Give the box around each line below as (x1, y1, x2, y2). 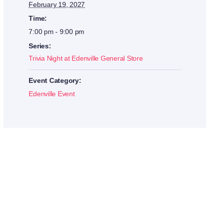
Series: (29, 42, 51, 50)
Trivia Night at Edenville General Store (29, 54, 143, 63)
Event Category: (29, 76, 81, 85)
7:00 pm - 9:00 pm (29, 28, 85, 36)
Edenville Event (29, 90, 75, 98)
